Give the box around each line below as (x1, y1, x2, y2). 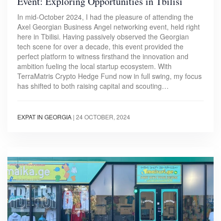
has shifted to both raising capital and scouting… (17, 81, 169, 91)
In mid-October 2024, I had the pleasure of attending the (17, 12, 193, 22)
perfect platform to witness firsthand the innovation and (17, 51, 188, 62)
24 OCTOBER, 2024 (76, 112, 130, 121)
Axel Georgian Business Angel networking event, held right (17, 22, 200, 32)
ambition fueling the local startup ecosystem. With (17, 61, 172, 72)
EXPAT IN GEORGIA (17, 112, 72, 121)
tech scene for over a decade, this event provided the (17, 41, 184, 52)
